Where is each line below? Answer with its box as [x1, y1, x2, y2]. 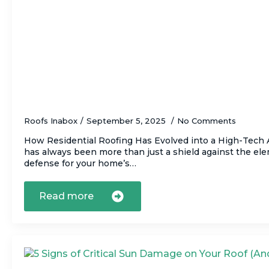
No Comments [177, 115, 236, 125]
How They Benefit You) [24, 88, 157, 103]
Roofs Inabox [24, 115, 77, 125]
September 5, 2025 [86, 115, 168, 125]
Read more [39, 190, 94, 202]
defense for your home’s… [24, 157, 136, 169]
